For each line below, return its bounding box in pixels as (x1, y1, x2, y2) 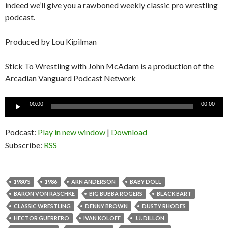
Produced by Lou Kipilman (5, 37, 97, 47)
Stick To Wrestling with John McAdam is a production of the (5, 61, 214, 71)
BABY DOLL (130, 178, 161, 185)
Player (5, 109, 27, 120)
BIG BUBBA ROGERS (89, 190, 142, 197)
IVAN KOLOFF (83, 215, 121, 222)
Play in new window (38, 127, 105, 137)
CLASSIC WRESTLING (14, 203, 71, 210)
